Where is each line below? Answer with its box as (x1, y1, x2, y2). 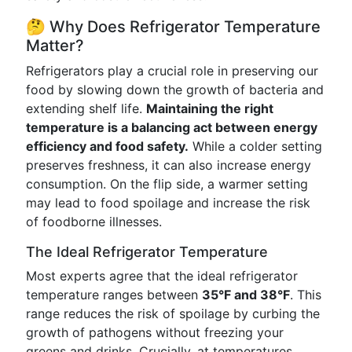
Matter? (26, 36, 84, 55)
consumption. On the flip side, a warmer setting (26, 176, 308, 192)
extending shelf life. (26, 101, 146, 116)
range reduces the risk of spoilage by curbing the (26, 306, 320, 321)
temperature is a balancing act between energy (26, 119, 317, 135)
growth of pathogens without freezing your (26, 324, 284, 340)
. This (290, 287, 321, 302)
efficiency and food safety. (26, 138, 189, 154)
